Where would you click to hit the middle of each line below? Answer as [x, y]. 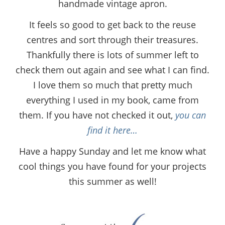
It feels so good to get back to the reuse [113, 24]
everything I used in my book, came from [113, 100]
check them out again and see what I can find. [113, 70]
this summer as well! [113, 181]
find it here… [113, 130]
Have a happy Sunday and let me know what [113, 151]
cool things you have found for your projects [113, 166]
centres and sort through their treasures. [113, 39]
